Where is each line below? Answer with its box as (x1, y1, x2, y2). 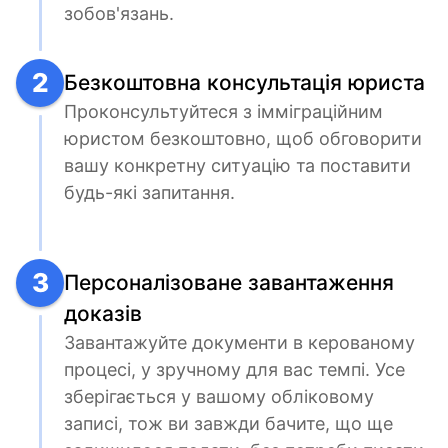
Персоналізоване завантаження (64, 270, 394, 295)
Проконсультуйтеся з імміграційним (64, 101, 383, 122)
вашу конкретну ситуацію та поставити (64, 155, 411, 176)
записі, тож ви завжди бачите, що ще (64, 413, 393, 434)
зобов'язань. (64, 3, 174, 24)
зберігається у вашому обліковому (64, 386, 374, 407)
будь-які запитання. (64, 182, 235, 203)
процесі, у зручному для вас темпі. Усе (64, 359, 405, 380)
